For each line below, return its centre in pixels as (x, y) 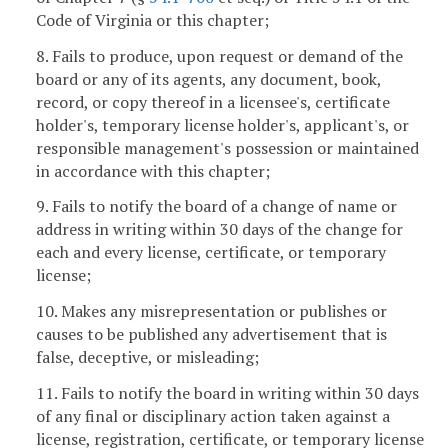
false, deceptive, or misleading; (147, 357)
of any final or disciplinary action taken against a (213, 415)
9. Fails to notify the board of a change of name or (216, 206)
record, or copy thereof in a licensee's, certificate (213, 101)
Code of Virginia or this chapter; (152, 19)
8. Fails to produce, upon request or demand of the (219, 55)
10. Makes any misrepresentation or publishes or (211, 311)
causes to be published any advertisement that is (211, 334)
